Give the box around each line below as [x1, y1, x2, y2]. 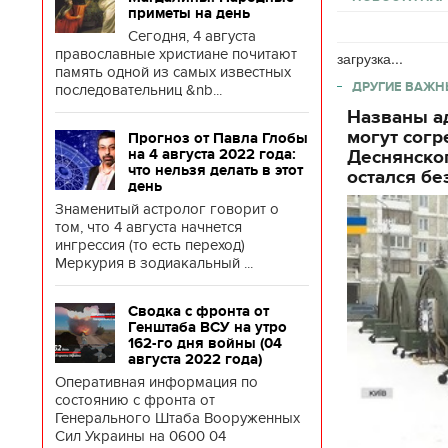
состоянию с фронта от [55, 391, 215, 409]
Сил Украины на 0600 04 [55, 427, 226, 445]
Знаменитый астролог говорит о [55, 200, 279, 218]
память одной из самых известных [55, 63, 291, 81]
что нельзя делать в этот [128, 162, 303, 178]
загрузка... [337, 48, 403, 68]
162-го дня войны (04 [128, 335, 282, 351]
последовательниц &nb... [55, 81, 222, 99]
